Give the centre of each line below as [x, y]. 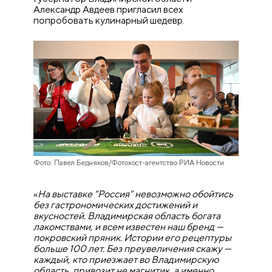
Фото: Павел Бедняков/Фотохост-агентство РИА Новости [129, 163]
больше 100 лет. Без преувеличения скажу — [133, 249]
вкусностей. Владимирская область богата [127, 216]
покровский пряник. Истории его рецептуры [133, 238]
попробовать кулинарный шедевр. [109, 21]
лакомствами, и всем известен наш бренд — [129, 227]
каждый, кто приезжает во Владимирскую [126, 260]
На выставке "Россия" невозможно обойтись [136, 194]
